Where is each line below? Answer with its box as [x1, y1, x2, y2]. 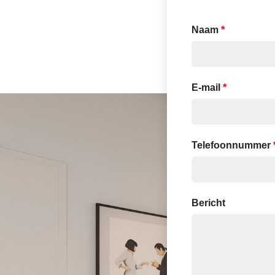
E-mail [192, 82, 223, 93]
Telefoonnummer [192, 140, 273, 150]
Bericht [192, 198, 225, 208]
